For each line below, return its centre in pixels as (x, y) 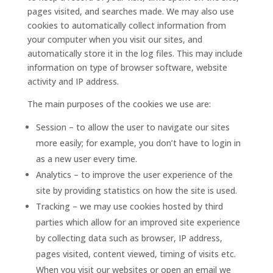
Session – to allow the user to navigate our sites (133, 127)
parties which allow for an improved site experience (138, 222)
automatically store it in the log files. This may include (135, 53)
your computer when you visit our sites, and (115, 39)
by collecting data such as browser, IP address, (129, 238)
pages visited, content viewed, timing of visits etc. (136, 254)
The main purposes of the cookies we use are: (119, 104)
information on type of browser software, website (127, 67)
